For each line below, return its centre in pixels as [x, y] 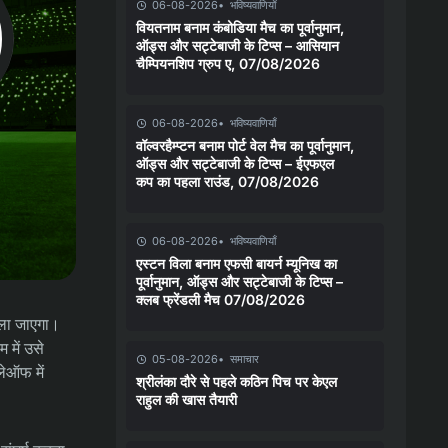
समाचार [244, 358]
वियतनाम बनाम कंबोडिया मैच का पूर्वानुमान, [240, 27]
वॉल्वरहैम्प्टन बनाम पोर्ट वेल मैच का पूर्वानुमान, [245, 145]
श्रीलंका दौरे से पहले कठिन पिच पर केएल [236, 381]
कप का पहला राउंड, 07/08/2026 [227, 181]
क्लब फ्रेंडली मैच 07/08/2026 [220, 299]
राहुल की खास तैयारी [186, 399]
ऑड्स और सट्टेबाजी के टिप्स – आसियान [237, 45]
